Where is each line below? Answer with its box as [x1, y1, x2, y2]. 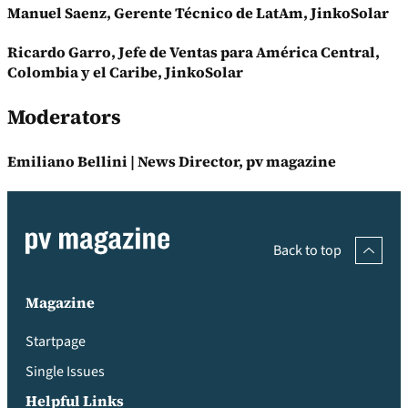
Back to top [273, 240, 342, 260]
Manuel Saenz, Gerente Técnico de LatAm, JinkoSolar [7, 3, 389, 23]
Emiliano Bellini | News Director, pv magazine [7, 151, 336, 172]
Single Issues [25, 361, 105, 382]
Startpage [25, 331, 86, 352]
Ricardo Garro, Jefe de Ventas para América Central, [7, 42, 380, 63]
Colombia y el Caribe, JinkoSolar [7, 62, 243, 83]
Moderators [7, 103, 121, 131]
